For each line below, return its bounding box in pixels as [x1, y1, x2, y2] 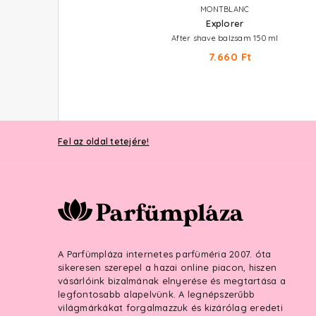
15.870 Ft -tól [28, 50, 99, 63]
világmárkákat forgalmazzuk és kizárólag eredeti [58, 302, 283, 313]
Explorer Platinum [18, 18, 98, 29]
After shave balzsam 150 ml [171, 33, 279, 43]
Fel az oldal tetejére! [58, 136, 150, 147]
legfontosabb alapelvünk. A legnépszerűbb [58, 288, 255, 300]
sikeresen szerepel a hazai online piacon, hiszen [58, 262, 276, 273]
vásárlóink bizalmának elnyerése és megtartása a [58, 275, 286, 286]
